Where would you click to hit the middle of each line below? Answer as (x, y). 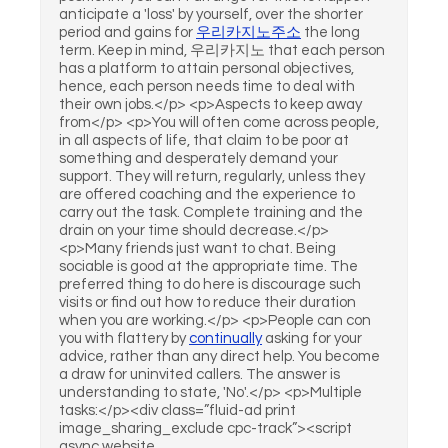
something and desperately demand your (198, 158)
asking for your (312, 338)
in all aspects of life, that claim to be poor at (204, 140)
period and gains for (127, 32)
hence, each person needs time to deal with (207, 86)
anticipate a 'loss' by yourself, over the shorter (211, 14)
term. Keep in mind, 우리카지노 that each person (222, 50)
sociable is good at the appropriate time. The (208, 266)
